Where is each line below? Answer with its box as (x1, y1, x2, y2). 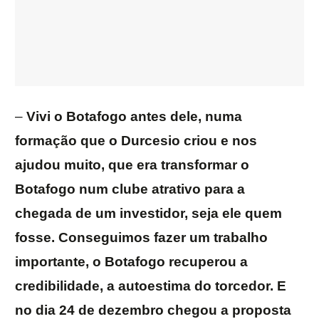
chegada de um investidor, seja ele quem (15, 206, 282, 221)
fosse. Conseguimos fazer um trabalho (15, 230, 268, 246)
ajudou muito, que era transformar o (15, 157, 249, 173)
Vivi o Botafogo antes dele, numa (23, 109, 242, 125)
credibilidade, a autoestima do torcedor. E (15, 278, 286, 294)
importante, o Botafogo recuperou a (15, 254, 248, 270)
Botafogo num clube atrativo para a (15, 182, 245, 197)
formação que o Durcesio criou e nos (15, 133, 257, 149)
